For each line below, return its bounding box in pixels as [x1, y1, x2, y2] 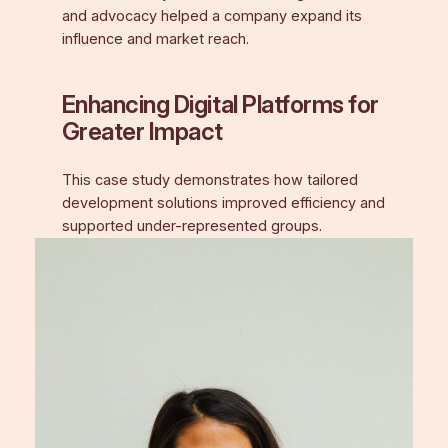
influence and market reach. [61, 30, 249, 49]
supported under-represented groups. [61, 217, 322, 236]
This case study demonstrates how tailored [61, 171, 358, 190]
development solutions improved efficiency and [61, 194, 385, 213]
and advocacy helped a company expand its [61, 7, 362, 26]
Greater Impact [61, 117, 224, 147]
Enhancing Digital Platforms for [61, 90, 379, 120]
